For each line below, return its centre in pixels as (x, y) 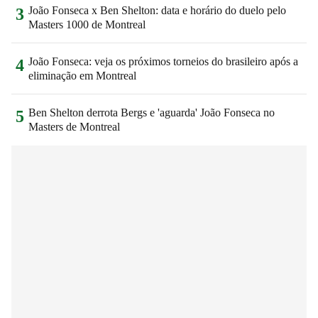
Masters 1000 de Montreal (87, 24)
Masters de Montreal (74, 126)
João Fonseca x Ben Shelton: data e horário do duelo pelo (157, 10)
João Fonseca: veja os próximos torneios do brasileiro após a (163, 61)
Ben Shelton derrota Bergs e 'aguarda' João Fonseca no (152, 112)
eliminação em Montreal (82, 75)
